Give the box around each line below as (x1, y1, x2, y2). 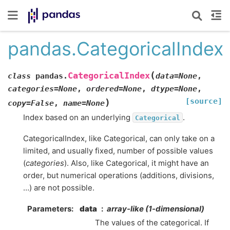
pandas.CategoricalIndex (8, 37, 223, 60)
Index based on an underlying (23, 112, 132, 122)
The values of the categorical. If (95, 218, 209, 228)
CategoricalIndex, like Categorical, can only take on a (23, 133, 215, 143)
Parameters (27, 204, 71, 214)
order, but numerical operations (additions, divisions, (23, 170, 214, 180)
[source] (185, 96, 222, 106)
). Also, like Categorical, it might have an (64, 158, 209, 168)
